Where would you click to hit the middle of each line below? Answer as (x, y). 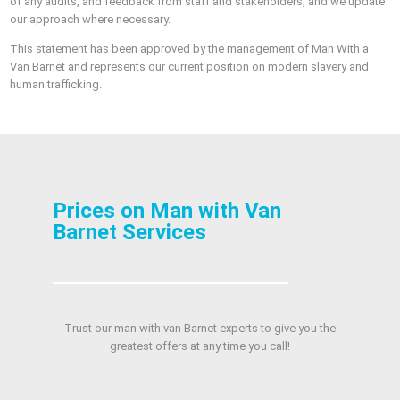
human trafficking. (56, 85)
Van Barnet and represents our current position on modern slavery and (190, 67)
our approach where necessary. (91, 20)
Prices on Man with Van (167, 211)
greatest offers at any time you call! (200, 346)
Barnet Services (129, 233)
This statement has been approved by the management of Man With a (190, 49)
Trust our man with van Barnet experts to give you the (200, 329)
